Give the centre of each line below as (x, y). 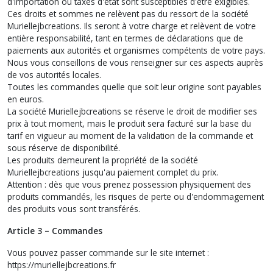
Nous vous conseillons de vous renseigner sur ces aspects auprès (135, 62)
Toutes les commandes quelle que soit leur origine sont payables (134, 87)
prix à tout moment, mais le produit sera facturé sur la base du (129, 123)
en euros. (26, 99)
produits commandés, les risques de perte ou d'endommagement (136, 196)
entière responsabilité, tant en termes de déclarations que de (125, 38)
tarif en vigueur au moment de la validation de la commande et (130, 135)
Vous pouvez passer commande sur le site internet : (108, 252)
